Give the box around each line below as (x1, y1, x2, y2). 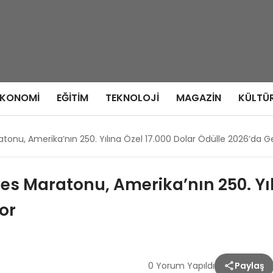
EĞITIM (56, 91, 88, 105)
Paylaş (234, 259, 264, 272)
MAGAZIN (175, 91, 221, 105)
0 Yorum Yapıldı (147, 259, 214, 272)
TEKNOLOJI (105, 91, 159, 105)
